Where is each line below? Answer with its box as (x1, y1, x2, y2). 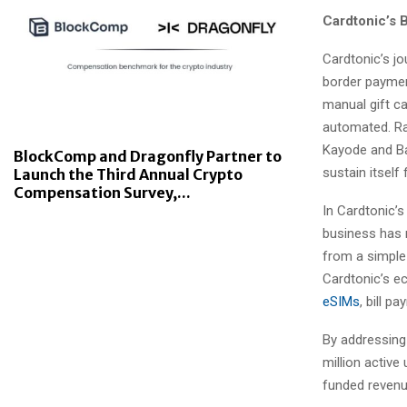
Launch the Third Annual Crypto (14, 165, 243, 184)
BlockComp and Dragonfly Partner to (14, 147, 282, 165)
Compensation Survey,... (14, 184, 191, 202)
